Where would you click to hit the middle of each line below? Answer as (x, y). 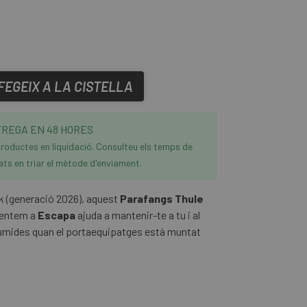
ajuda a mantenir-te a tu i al (138, 215)
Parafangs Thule (162, 198)
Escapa (57, 215)
